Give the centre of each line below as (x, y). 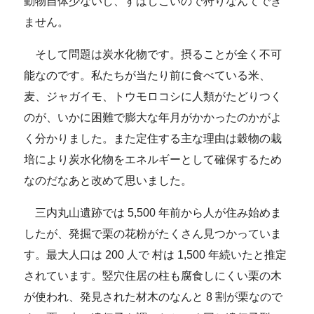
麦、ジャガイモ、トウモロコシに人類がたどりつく (153, 96)
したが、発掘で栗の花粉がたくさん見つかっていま (153, 233)
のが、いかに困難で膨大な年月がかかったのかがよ (153, 117)
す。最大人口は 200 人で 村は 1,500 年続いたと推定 (156, 254)
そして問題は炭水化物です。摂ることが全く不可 (153, 54)
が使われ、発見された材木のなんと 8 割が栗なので (153, 296)
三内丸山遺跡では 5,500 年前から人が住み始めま (153, 212)
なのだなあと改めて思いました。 (108, 180)
